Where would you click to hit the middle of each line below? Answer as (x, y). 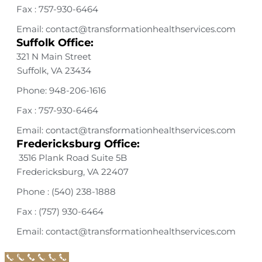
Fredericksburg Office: (78, 144)
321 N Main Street (54, 57)
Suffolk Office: (55, 43)
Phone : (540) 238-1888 (66, 192)
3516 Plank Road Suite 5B (73, 158)
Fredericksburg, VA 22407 (73, 172)
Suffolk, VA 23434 (54, 71)
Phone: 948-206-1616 (61, 91)
